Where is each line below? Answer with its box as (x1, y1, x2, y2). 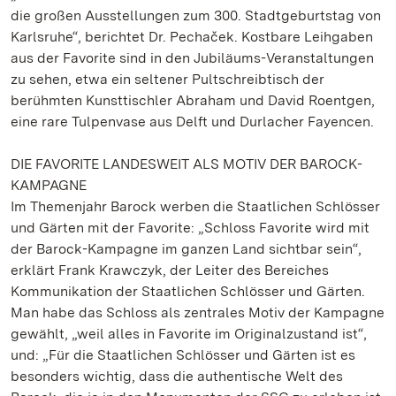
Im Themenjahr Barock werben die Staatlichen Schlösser (11, 198, 380, 215)
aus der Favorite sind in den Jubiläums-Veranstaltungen (11, 49, 374, 66)
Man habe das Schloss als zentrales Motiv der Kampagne (11, 304, 385, 321)
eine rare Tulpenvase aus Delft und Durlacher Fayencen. (11, 113, 374, 130)
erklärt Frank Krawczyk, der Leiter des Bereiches (11, 262, 329, 278)
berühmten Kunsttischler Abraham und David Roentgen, (11, 92, 375, 109)
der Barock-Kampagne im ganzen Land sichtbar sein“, (11, 240, 362, 257)
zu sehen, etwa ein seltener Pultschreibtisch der (11, 71, 324, 88)
